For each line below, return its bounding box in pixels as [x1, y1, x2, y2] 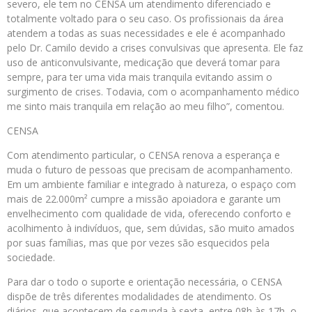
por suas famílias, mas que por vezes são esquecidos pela [7, 236, 270, 249]
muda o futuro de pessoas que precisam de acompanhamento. [7, 163, 292, 176]
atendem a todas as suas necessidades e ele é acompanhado [7, 26, 286, 40]
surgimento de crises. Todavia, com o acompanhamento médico [7, 85, 299, 98]
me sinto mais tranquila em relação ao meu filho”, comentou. [7, 100, 284, 113]
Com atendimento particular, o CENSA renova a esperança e [7, 148, 280, 162]
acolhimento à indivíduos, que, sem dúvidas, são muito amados [7, 221, 295, 235]
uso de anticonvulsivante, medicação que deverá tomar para [7, 56, 280, 69]
